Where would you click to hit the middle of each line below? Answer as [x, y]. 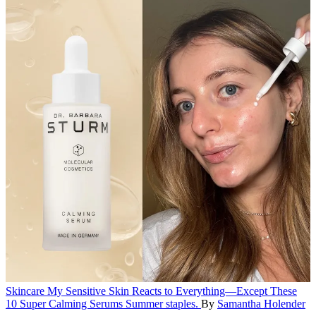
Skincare [25, 291]
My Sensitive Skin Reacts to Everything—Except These [172, 291]
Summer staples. [162, 304]
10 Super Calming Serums [66, 304]
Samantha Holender [261, 304]
